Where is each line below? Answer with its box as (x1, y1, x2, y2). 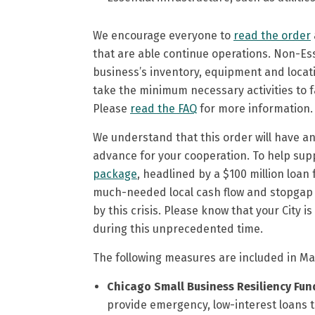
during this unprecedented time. (93, 222, 263, 236)
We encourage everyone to (93, 29, 233, 42)
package (93, 167, 137, 181)
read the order (233, 29, 311, 42)
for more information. (197, 102, 313, 115)
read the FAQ (130, 102, 197, 115)
